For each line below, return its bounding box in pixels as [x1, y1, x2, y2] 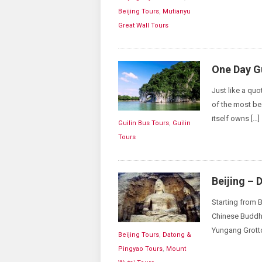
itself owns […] [212, 114, 260, 123]
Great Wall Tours [118, 22, 168, 29]
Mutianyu [163, 8, 191, 15]
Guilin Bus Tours [118, 119, 169, 127]
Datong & [163, 231, 191, 239]
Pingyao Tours [118, 245, 163, 253]
